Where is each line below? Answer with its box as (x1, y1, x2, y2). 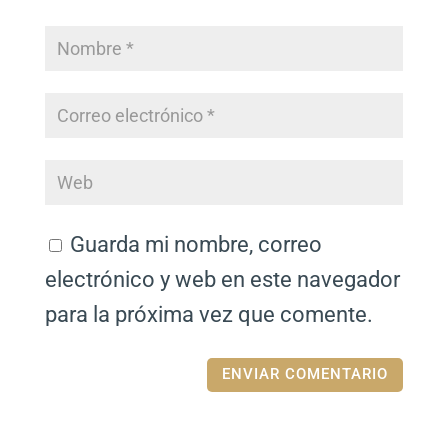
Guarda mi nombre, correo (69, 232, 322, 258)
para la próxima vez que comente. (44, 302, 373, 328)
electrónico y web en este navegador (44, 267, 400, 293)
